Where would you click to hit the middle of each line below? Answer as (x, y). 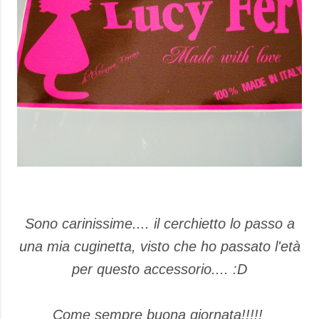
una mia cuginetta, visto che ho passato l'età (159, 246)
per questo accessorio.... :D (159, 269)
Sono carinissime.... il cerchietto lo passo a (159, 224)
